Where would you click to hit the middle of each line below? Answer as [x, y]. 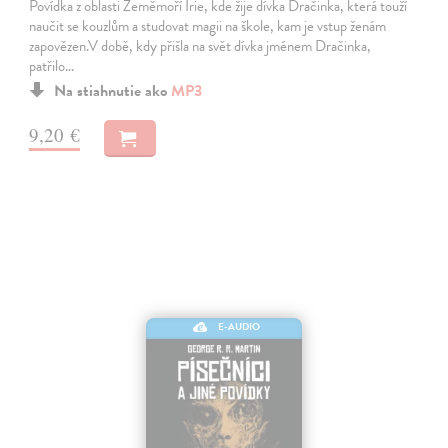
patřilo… [52, 65]
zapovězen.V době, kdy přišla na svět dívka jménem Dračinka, [200, 45]
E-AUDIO [238, 327]
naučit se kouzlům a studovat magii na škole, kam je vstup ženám [208, 25]
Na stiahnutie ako [113, 90]
